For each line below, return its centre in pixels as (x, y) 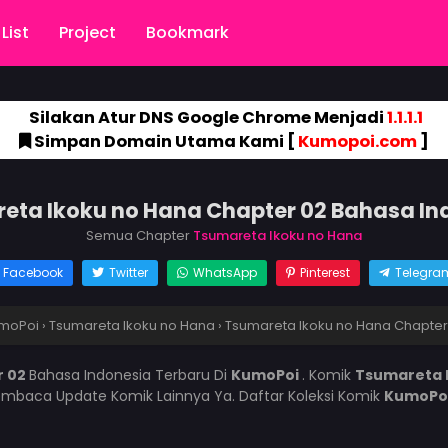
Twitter (128, 272)
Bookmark (187, 32)
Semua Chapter (139, 235)
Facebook (32, 272)
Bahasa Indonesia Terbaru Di (130, 375)
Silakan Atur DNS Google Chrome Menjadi (206, 117)
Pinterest (324, 272)
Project (87, 32)
